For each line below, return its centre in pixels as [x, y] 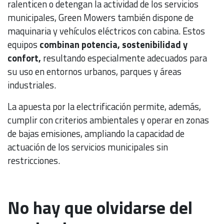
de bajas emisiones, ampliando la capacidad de [96, 133]
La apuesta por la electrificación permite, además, [104, 106]
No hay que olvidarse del [100, 207]
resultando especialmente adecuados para [124, 58]
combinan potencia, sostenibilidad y [113, 44]
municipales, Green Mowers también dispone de [100, 17]
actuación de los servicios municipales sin [88, 147]
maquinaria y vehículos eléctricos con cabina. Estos [106, 31]
